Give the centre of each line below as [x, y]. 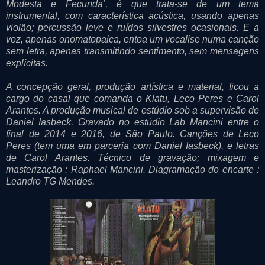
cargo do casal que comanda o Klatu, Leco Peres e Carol [132, 98]
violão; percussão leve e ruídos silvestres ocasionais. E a [132, 27]
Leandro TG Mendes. [50, 181]
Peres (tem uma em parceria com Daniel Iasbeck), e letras [132, 146]
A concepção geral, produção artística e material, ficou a [132, 86]
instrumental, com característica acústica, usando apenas [132, 15]
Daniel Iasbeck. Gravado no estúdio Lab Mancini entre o [132, 122]
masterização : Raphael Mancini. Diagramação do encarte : [132, 169]
